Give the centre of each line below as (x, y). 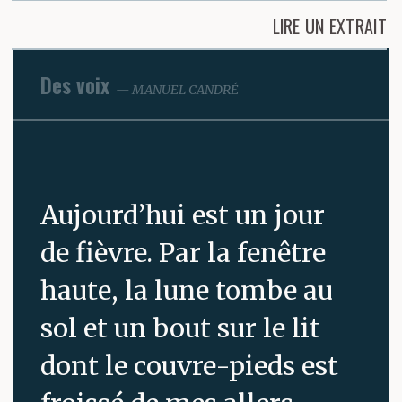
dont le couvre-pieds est (189, 366)
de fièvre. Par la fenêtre (183, 253)
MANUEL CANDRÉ (185, 89)
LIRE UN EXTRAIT (329, 26)
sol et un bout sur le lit (180, 328)
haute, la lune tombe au (187, 290)
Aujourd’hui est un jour (183, 215)
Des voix (75, 85)
